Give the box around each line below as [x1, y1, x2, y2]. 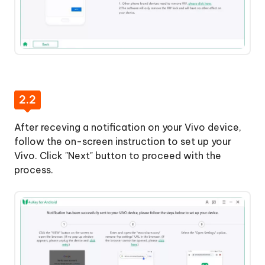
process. [14, 164, 53, 176]
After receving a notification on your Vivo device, [14, 121, 241, 134]
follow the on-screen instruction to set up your [14, 135, 231, 148]
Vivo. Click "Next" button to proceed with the [14, 150, 221, 162]
